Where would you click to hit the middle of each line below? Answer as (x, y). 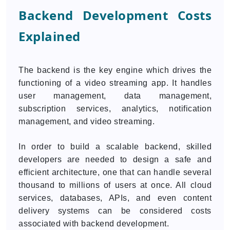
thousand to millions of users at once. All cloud (115, 185)
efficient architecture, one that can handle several (115, 172)
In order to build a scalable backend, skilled (115, 147)
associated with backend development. (94, 224)
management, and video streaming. (87, 121)
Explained (50, 36)
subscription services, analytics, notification (115, 109)
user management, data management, (115, 96)
